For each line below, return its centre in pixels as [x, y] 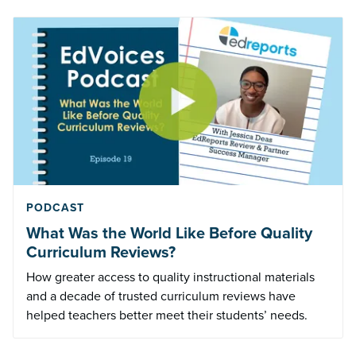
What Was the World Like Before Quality [169, 233]
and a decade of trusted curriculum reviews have [161, 296]
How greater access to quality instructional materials [170, 277]
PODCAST [55, 208]
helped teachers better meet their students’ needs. [167, 315]
